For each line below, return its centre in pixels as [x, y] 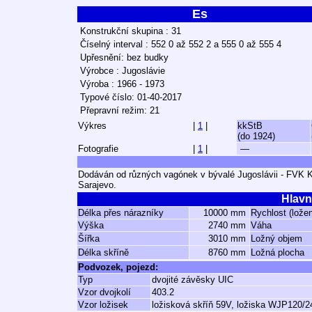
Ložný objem [276, 239]
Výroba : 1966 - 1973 [122, 84]
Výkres [92, 126]
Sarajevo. [97, 185]
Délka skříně [103, 252]
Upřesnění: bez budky [124, 57]
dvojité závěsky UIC [193, 280]
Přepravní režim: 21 [120, 110]
